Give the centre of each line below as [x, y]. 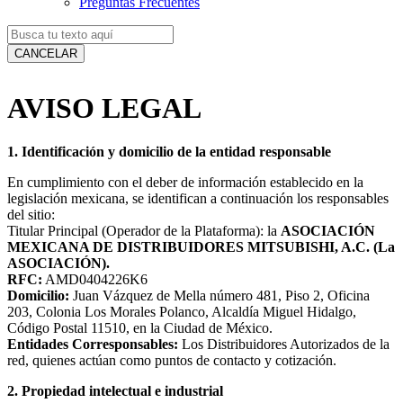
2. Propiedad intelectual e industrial [115, 391]
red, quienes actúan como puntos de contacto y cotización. [172, 360]
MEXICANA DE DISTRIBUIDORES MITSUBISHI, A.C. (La [201, 247]
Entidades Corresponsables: [93, 344]
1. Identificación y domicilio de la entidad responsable [169, 152]
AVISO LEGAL [104, 107]
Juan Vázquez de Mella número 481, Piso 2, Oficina [219, 296]
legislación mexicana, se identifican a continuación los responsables [198, 198]
